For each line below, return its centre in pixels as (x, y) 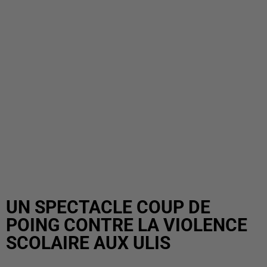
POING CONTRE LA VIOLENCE (127, 225)
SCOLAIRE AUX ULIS (88, 243)
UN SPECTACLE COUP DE (108, 207)
